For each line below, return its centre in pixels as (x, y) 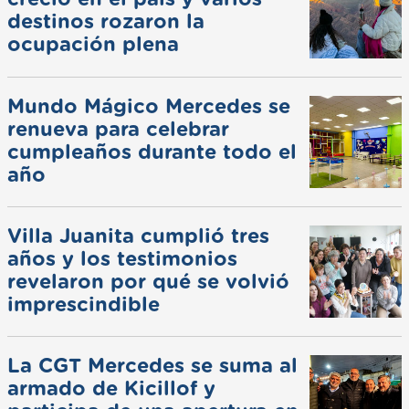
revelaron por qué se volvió (148, 282)
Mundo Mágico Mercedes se (149, 106)
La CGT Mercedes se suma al (152, 367)
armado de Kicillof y (111, 389)
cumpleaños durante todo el (152, 152)
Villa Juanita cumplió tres (138, 236)
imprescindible (84, 304)
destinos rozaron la (106, 22)
